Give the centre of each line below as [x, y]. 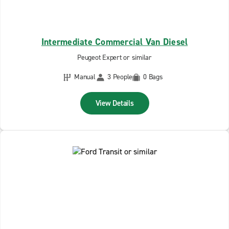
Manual [85, 77]
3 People [120, 77]
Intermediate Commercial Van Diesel [114, 42]
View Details [114, 103]
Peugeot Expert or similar [114, 58]
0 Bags [153, 77]
